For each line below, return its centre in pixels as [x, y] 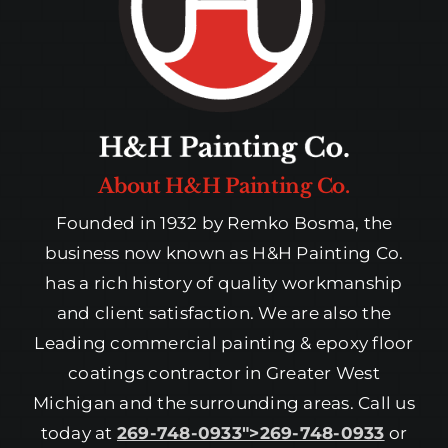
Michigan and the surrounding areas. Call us [224, 403]
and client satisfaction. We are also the [224, 313]
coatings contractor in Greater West [224, 373]
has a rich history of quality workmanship [224, 283]
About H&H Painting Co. [224, 186]
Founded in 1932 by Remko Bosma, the [224, 223]
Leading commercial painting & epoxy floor [224, 343]
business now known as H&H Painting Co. [224, 253]
